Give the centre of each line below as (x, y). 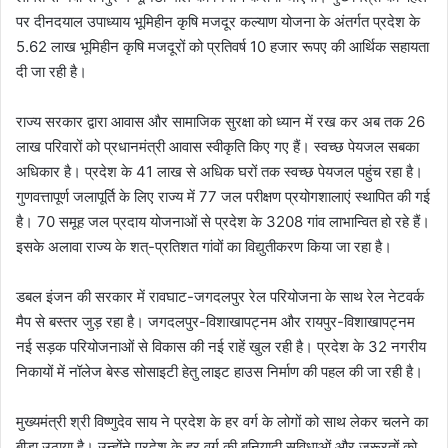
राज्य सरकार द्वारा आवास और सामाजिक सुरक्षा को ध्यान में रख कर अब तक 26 (220, 121)
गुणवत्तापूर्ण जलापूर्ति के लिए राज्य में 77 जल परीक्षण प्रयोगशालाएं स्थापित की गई (223, 196)
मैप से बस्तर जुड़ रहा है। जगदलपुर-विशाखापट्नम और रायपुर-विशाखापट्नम (215, 321)
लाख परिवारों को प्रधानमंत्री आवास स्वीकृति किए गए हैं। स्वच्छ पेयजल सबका (217, 146)
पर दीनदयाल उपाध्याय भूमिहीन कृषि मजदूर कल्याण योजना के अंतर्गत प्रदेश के (218, 21)
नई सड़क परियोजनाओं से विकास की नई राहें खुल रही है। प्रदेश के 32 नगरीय (221, 346)
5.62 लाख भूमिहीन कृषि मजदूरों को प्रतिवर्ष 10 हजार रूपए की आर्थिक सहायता (222, 46)
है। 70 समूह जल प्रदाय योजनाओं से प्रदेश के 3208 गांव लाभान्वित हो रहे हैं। (223, 221)
